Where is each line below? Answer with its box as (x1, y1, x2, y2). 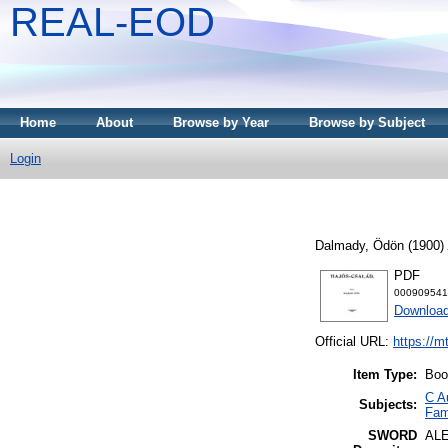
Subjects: (359, 397, 417, 413)
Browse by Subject (309, 115, 425, 130)
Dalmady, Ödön (315, 237, 404, 253)
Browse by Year (173, 115, 269, 130)
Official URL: (315, 334, 393, 350)
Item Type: (353, 367, 417, 383)
